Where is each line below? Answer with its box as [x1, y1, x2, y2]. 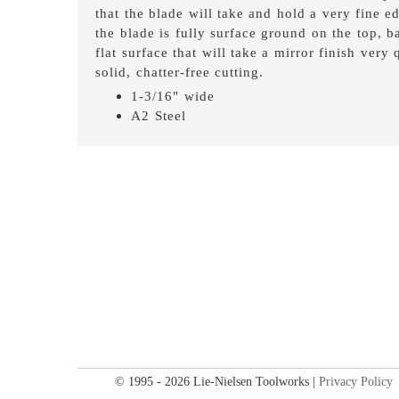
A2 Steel [131, 107, 186, 123]
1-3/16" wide [131, 87, 215, 103]
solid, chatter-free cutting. [95, 63, 265, 79]
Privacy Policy [319, 374, 394, 388]
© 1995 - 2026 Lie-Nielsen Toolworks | [115, 374, 320, 388]
